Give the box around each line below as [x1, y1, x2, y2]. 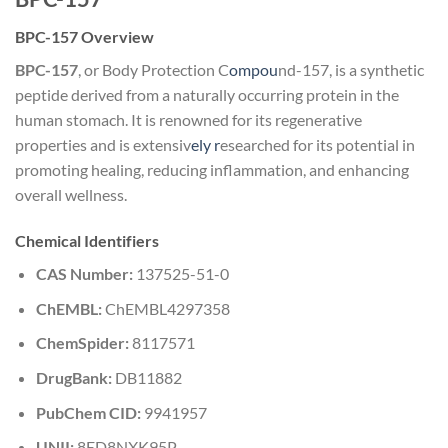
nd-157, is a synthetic [278, 60, 424, 80]
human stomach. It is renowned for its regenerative [15, 110, 362, 130]
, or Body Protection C [78, 60, 229, 80]
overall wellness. [15, 185, 127, 205]
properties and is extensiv [15, 135, 191, 155]
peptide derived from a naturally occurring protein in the [15, 85, 399, 105]
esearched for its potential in [220, 135, 415, 155]
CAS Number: [35, 264, 133, 284]
